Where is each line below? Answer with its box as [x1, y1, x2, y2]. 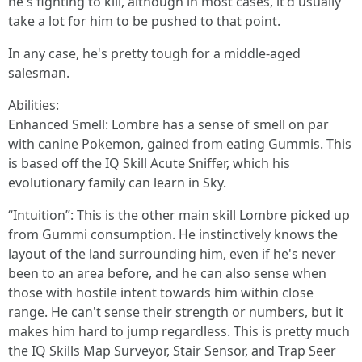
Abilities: [8, 96, 59, 114]
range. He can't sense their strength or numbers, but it [8, 303, 343, 321]
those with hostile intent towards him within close [8, 284, 314, 301]
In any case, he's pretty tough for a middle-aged [8, 44, 301, 62]
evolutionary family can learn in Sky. [8, 174, 226, 192]
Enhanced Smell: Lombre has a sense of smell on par [8, 116, 329, 133]
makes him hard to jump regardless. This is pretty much [8, 322, 350, 340]
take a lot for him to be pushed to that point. [8, 12, 280, 30]
